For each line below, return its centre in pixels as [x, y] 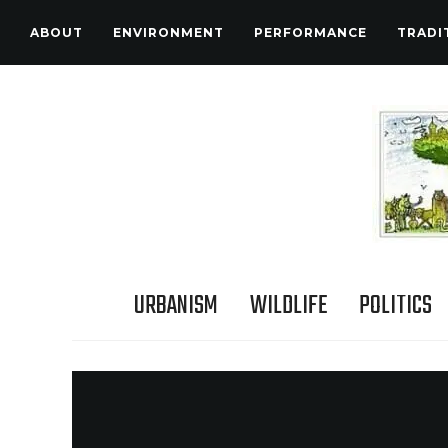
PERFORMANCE [310, 32]
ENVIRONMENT [168, 32]
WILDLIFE [288, 306]
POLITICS [395, 306]
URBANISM [175, 306]
